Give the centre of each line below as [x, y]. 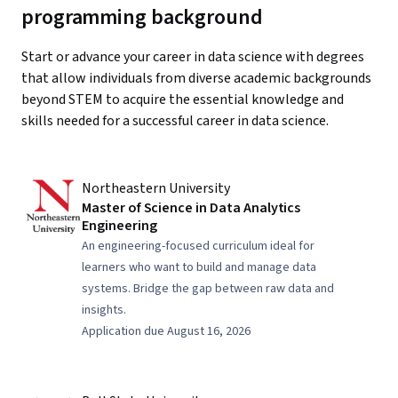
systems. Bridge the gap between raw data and [208, 289]
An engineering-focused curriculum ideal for [198, 246]
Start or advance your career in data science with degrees [193, 57]
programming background [142, 17]
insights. [104, 310]
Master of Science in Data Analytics [191, 208]
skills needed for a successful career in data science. [175, 121]
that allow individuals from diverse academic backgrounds [196, 78]
